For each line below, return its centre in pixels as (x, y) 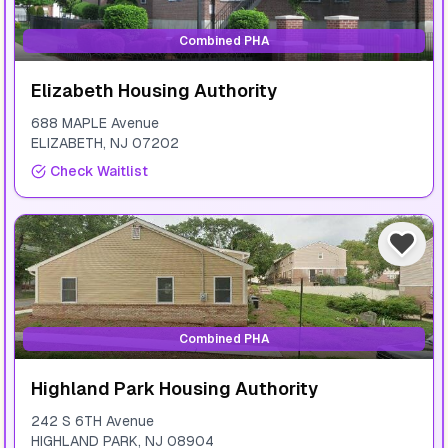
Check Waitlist (99, 171)
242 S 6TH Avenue (92, 421)
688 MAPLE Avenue (95, 123)
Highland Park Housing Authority (174, 388)
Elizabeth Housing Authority (154, 90)
